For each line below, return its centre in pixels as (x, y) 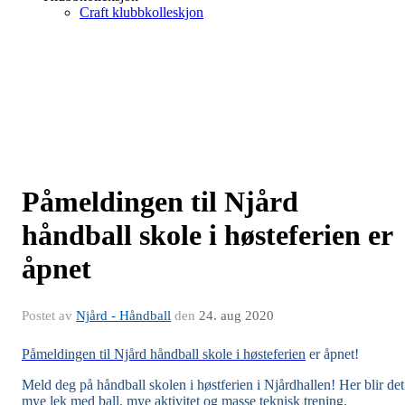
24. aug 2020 (236, 316)
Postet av (49, 316)
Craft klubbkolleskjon (141, 12)
